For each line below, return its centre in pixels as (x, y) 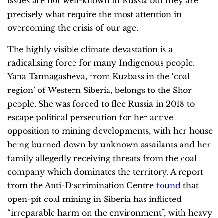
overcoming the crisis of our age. (73, 27)
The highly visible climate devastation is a (90, 49)
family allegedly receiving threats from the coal (102, 158)
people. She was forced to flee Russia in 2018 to (101, 103)
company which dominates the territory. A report (105, 172)
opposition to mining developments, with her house (110, 131)
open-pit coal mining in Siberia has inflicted (94, 199)
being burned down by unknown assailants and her (109, 144)
